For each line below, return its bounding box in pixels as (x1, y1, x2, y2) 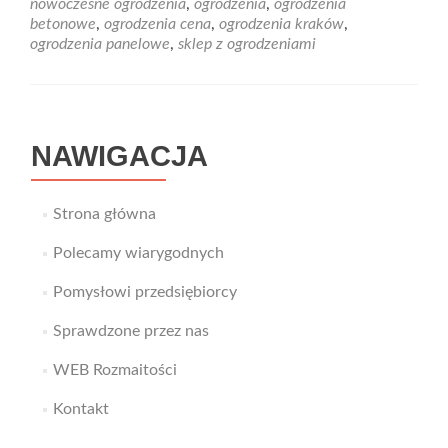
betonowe (30, 16, 96, 32)
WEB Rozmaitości (52, 362, 177, 378)
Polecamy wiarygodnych (52, 245, 224, 261)
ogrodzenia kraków (219, 16, 344, 32)
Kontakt (52, 401, 109, 417)
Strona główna (52, 206, 156, 222)
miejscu (199, 65, 252, 81)
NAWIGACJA (31, 140, 208, 172)
